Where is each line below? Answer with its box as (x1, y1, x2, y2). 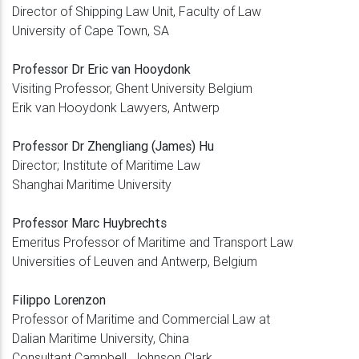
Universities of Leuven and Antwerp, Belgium (12, 252, 257, 269)
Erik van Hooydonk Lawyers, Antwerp (12, 99, 220, 115)
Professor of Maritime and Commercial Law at (12, 310, 273, 327)
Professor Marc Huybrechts (12, 214, 167, 231)
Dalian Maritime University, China (12, 329, 189, 346)
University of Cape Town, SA (12, 22, 169, 38)
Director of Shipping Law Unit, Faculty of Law (12, 2, 261, 19)
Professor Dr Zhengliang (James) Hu (12, 137, 214, 154)
